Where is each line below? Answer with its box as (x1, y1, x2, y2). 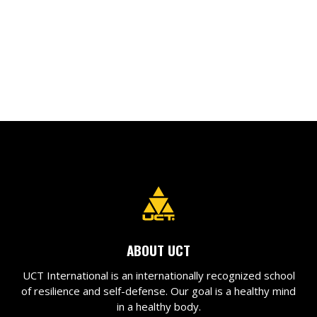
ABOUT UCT (127, 239, 190, 260)
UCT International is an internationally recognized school (22, 267, 295, 282)
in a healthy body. (116, 299, 201, 313)
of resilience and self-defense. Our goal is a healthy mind (21, 283, 296, 298)
